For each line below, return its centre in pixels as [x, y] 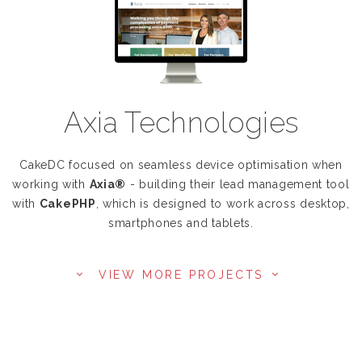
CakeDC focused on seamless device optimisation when [181, 165]
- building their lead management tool [238, 184]
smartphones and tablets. [181, 223]
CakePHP [67, 204]
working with [51, 184]
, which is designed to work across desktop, [223, 204]
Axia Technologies [181, 122]
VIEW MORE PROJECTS [181, 275]
